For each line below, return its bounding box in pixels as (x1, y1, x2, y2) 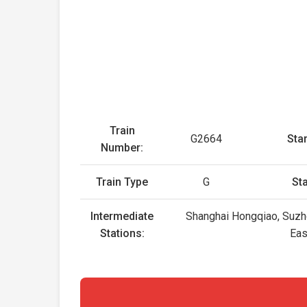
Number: (101, 141, 144, 154)
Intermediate (90, 210, 154, 223)
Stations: (99, 227, 145, 240)
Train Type (96, 175, 149, 188)
